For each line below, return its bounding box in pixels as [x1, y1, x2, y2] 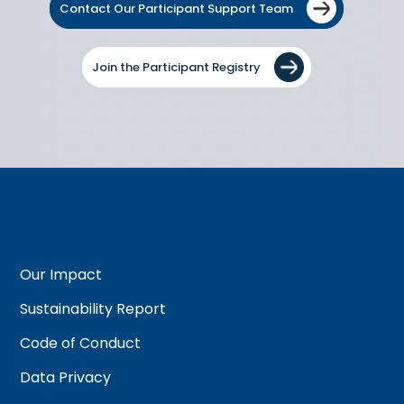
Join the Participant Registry [92, 59, 262, 76]
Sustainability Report [20, 298, 167, 319]
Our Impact [20, 264, 103, 285]
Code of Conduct [20, 333, 142, 353]
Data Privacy [20, 367, 112, 388]
